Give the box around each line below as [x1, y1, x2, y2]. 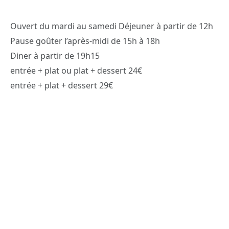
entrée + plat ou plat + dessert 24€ [10, 65, 142, 77]
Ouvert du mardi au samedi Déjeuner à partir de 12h [10, 20, 213, 32]
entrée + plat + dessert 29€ [10, 80, 113, 91]
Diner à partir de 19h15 [10, 50, 100, 62]
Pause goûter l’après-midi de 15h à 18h [10, 35, 160, 47]
